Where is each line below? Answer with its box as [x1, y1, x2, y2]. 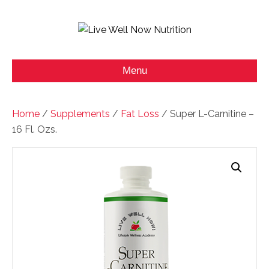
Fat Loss [121, 107, 159, 119]
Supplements [50, 107, 110, 119]
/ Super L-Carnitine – [159, 107, 254, 119]
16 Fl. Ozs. [12, 123, 57, 135]
